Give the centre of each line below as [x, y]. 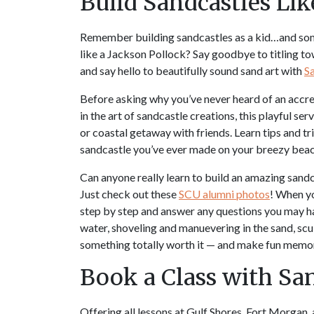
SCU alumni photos [224, 194]
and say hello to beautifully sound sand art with [192, 70]
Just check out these [129, 194]
